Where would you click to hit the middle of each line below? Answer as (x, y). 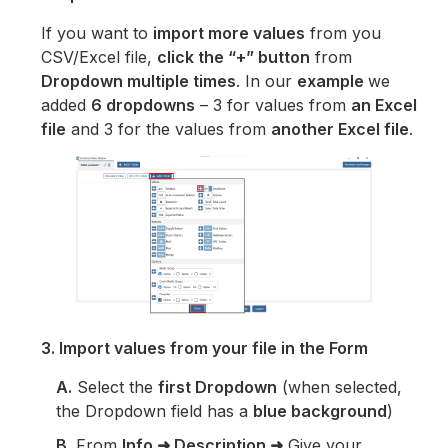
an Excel (384, 105)
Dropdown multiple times (139, 81)
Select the (115, 387)
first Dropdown (218, 387)
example (333, 81)
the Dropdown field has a (155, 411)
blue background (320, 411)
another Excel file (340, 129)
